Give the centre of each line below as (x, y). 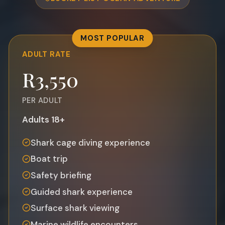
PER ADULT (42, 100)
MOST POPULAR (113, 38)
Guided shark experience (81, 192)
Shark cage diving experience (90, 142)
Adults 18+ (43, 119)
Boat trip (49, 159)
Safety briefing (61, 175)
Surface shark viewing (75, 208)
